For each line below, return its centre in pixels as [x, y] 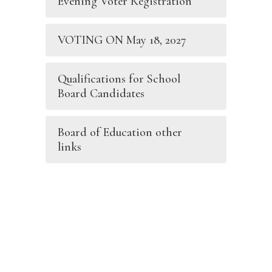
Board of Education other [120, 132]
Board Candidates [101, 93]
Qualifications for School [119, 79]
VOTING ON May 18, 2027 [122, 40]
